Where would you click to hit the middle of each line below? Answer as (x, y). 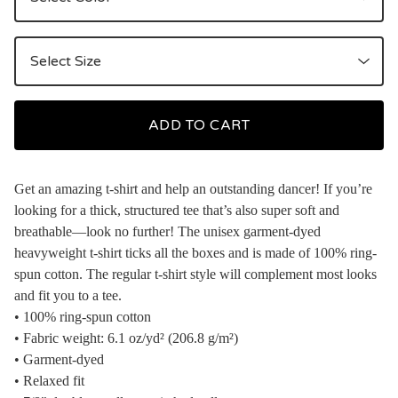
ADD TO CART (199, 125)
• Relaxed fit (49, 380)
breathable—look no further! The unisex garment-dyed (167, 231)
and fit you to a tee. (68, 295)
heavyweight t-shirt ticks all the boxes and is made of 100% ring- (195, 252)
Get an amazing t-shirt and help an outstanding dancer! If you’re (193, 188)
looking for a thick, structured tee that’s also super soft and (177, 210)
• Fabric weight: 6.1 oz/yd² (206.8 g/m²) (126, 338)
